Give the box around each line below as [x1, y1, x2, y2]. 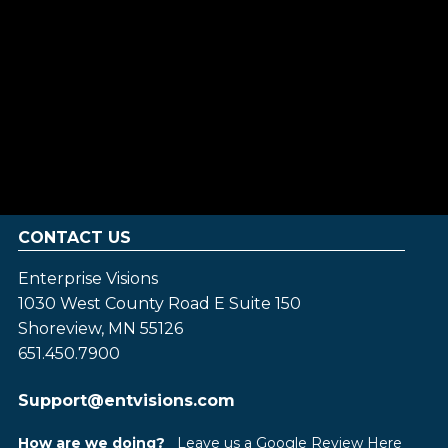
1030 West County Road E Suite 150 [17, 294, 301, 313]
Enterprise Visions [17, 269, 158, 288]
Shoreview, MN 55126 [17, 319, 183, 338]
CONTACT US [17, 228, 131, 247]
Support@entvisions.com [17, 391, 235, 411]
